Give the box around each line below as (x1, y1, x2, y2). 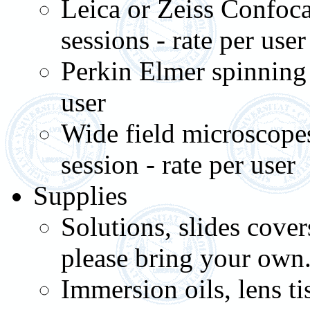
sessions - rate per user (61, 25, 306, 55)
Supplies (33, 181, 127, 210)
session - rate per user (61, 149, 295, 179)
